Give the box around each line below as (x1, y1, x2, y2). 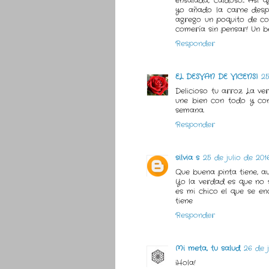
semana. (175, 105, 204, 116)
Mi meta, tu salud (175, 243, 240, 254)
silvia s (175, 153, 199, 163)
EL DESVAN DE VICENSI (175, 71, 258, 82)
